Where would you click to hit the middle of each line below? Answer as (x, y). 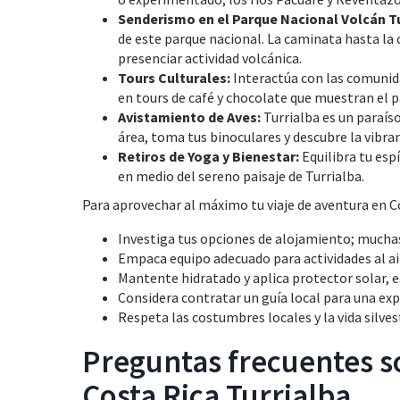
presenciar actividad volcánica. (210, 58)
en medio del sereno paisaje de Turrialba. (241, 176)
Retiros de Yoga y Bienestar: (208, 156)
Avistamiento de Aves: (189, 117)
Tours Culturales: (174, 78)
